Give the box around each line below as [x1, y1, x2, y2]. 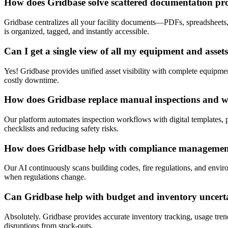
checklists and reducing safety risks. [4, 124, 119, 133]
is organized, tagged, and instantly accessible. [4, 27, 149, 36]
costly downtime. [4, 75, 59, 84]
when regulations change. [4, 173, 86, 182]
